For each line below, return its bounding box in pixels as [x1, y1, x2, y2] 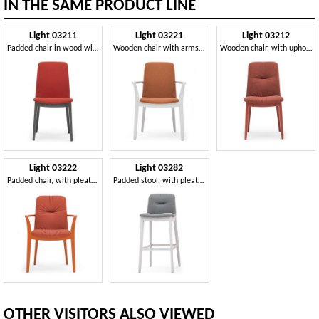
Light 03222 [29, 163, 78, 173]
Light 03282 [135, 163, 184, 173]
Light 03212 [241, 31, 290, 41]
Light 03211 [29, 31, 78, 41]
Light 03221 [135, 31, 184, 41]
